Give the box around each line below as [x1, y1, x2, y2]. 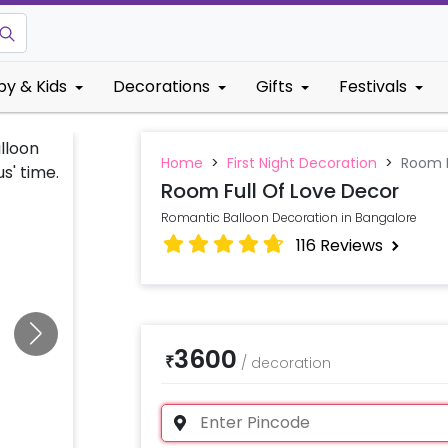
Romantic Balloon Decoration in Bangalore [160, 209, 417, 226]
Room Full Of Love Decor [160, 177, 399, 205]
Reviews [315, 233, 387, 257]
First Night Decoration [226, 153, 377, 173]
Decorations [113, 75, 210, 98]
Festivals [339, 75, 407, 98]
